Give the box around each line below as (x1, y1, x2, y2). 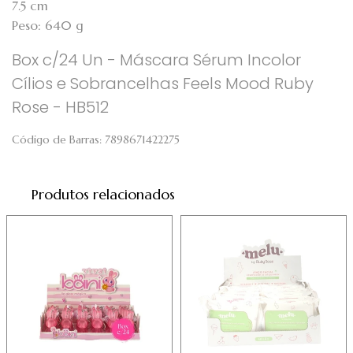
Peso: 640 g (12, 17, 84, 33)
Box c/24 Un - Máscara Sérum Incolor (12, 49, 301, 71)
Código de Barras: (12, 132, 102, 147)
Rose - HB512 (12, 96, 109, 118)
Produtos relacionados (32, 185, 175, 203)
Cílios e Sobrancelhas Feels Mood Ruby (12, 72, 314, 95)
